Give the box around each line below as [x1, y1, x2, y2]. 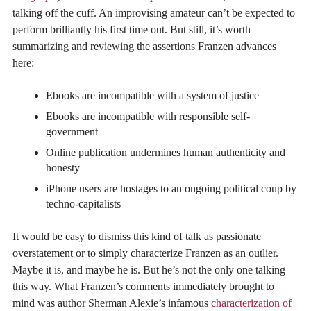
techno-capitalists [46, 197, 121, 210]
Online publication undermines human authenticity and [46, 146, 285, 158]
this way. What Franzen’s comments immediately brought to [12, 280, 274, 292]
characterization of [211, 296, 292, 309]
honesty [46, 161, 80, 174]
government [46, 125, 98, 137]
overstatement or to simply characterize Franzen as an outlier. [12, 246, 278, 259]
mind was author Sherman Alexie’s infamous [12, 296, 211, 309]
